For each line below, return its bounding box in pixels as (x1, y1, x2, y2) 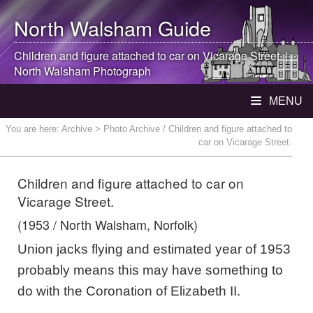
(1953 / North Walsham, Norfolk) (17, 215, 198, 233)
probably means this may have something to (17, 263, 283, 277)
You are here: (6, 124, 61, 134)
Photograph (90, 63, 151, 79)
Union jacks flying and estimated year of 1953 (17, 242, 291, 256)
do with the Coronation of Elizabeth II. (17, 284, 240, 298)
